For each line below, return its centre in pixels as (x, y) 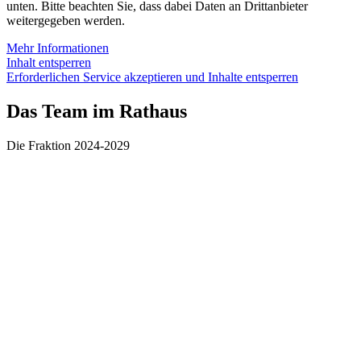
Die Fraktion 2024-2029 (68, 146)
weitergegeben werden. (66, 21)
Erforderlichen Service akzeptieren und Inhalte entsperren (152, 77)
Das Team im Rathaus (97, 112)
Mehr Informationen (58, 48)
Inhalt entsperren (49, 63)
